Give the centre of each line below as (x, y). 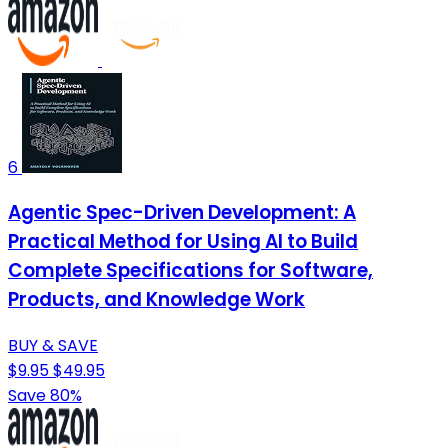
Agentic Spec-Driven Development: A (182, 213)
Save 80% (45, 395)
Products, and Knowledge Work (156, 300)
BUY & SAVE (53, 345)
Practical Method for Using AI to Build (183, 242)
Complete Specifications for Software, (190, 271)
